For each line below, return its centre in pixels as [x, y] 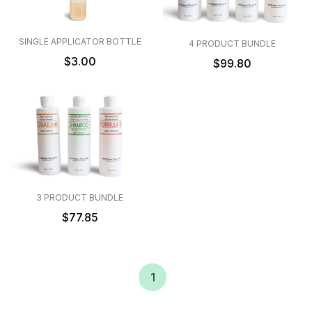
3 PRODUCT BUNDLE [80, 197]
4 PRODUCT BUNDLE [232, 43]
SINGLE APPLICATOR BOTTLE [80, 41]
